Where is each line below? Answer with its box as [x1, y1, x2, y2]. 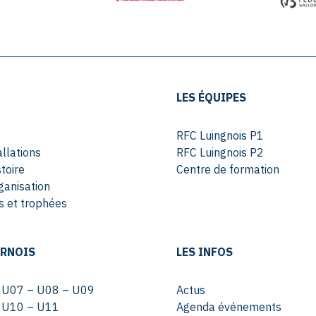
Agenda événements [176, 300, 281, 315]
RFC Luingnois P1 [176, 128, 264, 143]
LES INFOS [176, 245, 233, 260]
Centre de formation [176, 162, 279, 177]
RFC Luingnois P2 [176, 145, 264, 160]
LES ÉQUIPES [176, 90, 246, 105]
